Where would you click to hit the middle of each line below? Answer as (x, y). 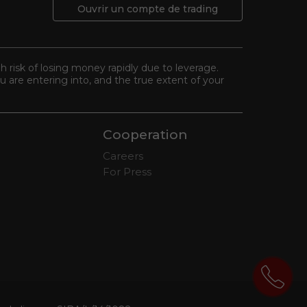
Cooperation (145, 135)
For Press (127, 172)
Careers (123, 156)
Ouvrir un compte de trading (148, 9)
